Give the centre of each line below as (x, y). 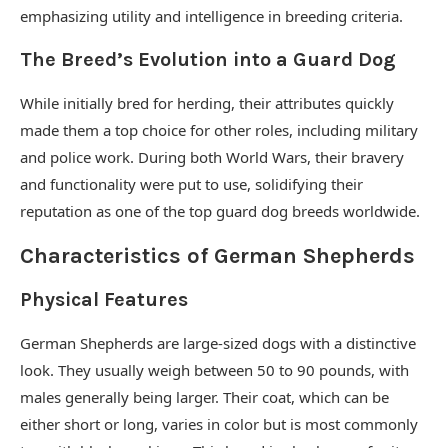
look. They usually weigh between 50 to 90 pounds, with (214, 370)
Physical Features (104, 299)
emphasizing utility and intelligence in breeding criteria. (211, 16)
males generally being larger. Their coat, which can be (204, 397)
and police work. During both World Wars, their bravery (212, 157)
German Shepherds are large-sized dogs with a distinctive (218, 343)
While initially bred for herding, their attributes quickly (207, 103)
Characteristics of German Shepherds (217, 256)
